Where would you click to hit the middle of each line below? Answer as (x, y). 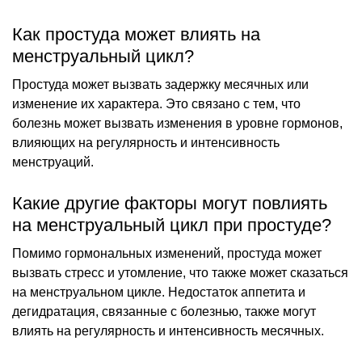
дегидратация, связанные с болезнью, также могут (164, 311)
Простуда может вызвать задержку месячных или (160, 84)
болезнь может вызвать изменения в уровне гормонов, (177, 123)
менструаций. (53, 162)
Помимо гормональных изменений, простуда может (167, 253)
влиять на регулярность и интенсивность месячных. (168, 330)
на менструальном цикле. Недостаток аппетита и (159, 292)
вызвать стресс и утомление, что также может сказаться (180, 272)
